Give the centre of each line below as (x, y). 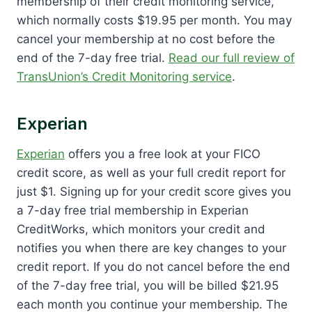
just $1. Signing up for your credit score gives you (154, 191)
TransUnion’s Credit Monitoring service (124, 76)
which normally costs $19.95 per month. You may (154, 20)
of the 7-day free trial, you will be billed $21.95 (148, 285)
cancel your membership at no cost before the (146, 39)
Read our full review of (232, 57)
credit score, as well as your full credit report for (151, 172)
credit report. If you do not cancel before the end (154, 266)
